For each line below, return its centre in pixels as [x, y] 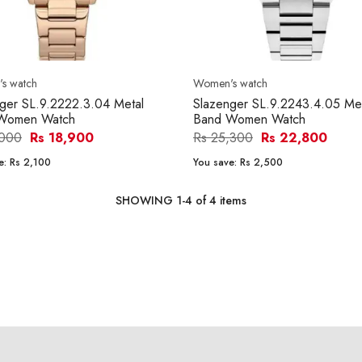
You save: [217, 163]
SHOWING [146, 201]
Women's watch [230, 84]
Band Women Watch [249, 120]
